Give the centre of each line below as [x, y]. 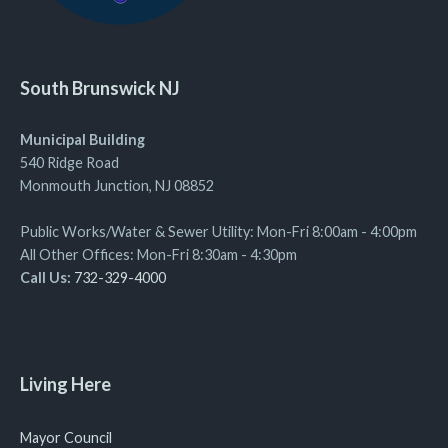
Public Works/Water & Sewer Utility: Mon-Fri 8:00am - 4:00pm [218, 231]
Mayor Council [66, 437]
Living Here [65, 384]
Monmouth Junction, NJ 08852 [117, 185]
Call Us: [47, 277]
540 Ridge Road [69, 162]
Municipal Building [82, 139]
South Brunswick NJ [100, 88]
